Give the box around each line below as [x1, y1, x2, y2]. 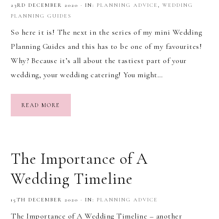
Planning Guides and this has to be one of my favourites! [11, 41, 202, 51]
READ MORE [22, 101, 60, 109]
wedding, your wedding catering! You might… [11, 69, 163, 80]
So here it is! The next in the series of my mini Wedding [11, 27, 202, 37]
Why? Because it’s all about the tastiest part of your [11, 55, 187, 66]
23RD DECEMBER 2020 [11, 1, 78, 8]
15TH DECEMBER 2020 [11, 197, 78, 203]
